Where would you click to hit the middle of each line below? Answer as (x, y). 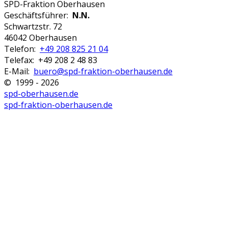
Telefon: (22, 49)
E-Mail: (19, 71)
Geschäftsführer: (38, 15)
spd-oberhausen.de (41, 93)
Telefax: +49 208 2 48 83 (51, 60)
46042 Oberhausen (40, 37)
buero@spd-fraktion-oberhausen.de (103, 71)
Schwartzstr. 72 (33, 26)
